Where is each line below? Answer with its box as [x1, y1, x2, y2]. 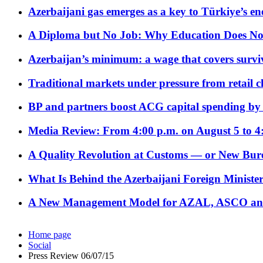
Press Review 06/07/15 [28, 251, 114, 261]
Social [28, 240, 51, 251]
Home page [28, 230, 71, 240]
